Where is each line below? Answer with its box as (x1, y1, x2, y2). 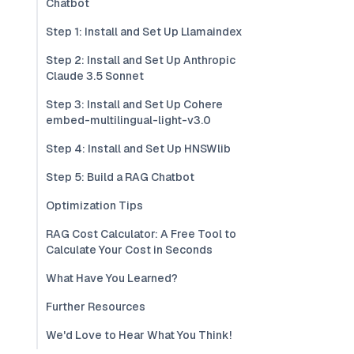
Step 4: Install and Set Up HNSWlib (46, 141, 231, 156)
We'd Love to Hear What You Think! (46, 328, 232, 342)
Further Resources (46, 299, 145, 314)
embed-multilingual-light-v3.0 (46, 113, 211, 127)
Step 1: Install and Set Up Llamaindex (46, 24, 243, 39)
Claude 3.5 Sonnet (46, 69, 144, 83)
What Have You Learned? (46, 271, 178, 285)
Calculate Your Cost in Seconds (46, 243, 213, 257)
